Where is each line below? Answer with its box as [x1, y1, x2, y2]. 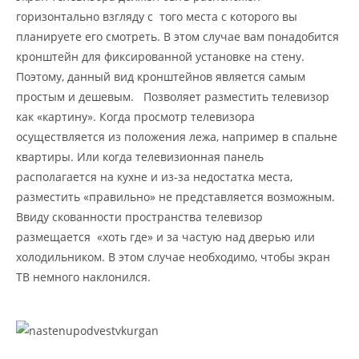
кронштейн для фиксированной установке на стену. [16, 48, 305, 64]
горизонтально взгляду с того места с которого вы [16, 8, 297, 24]
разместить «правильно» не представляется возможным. [16, 188, 335, 204]
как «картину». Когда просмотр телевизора [16, 108, 255, 124]
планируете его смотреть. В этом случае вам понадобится [16, 28, 339, 44]
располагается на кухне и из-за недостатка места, [16, 168, 292, 184]
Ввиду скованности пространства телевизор [16, 208, 263, 224]
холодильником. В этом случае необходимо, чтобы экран [16, 248, 330, 264]
